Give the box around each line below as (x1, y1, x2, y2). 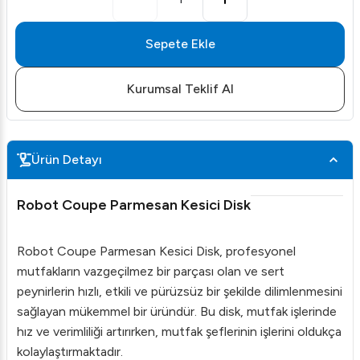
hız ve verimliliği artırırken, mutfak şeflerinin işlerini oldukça (17, 324, 342, 339)
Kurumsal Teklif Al (126, 81, 234, 96)
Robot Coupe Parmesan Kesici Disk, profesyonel (17, 243, 296, 259)
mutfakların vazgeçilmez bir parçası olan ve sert (17, 264, 284, 279)
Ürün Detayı (31, 152, 102, 167)
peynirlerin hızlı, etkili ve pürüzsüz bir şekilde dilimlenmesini (17, 284, 342, 299)
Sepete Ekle (145, 36, 215, 51)
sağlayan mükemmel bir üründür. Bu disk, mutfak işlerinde (17, 304, 337, 319)
